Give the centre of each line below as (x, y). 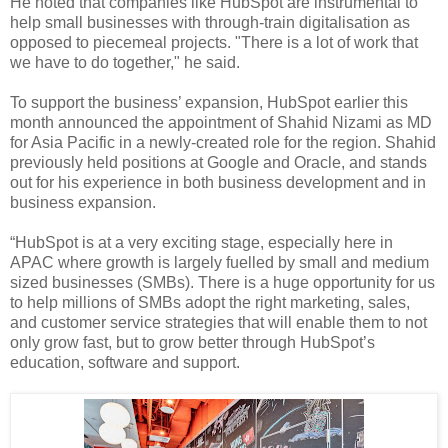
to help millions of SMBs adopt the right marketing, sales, (210, 302)
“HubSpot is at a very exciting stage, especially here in (201, 242)
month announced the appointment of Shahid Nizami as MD (221, 122)
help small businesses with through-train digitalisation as (210, 22)
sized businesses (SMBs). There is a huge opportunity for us (222, 282)
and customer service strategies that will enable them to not (218, 322)
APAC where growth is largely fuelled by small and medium (219, 262)
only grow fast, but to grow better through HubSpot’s (192, 342)
